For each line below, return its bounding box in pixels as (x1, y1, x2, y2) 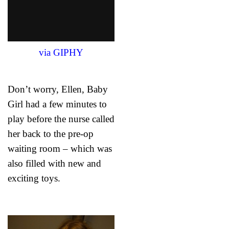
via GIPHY (39, 47, 83, 58)
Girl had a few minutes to (8, 99, 107, 110)
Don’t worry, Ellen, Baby (8, 84, 108, 95)
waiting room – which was (8, 143, 112, 154)
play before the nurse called (8, 113, 114, 125)
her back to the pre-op (8, 128, 94, 140)
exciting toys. (8, 173, 60, 184)
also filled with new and (8, 158, 101, 169)
